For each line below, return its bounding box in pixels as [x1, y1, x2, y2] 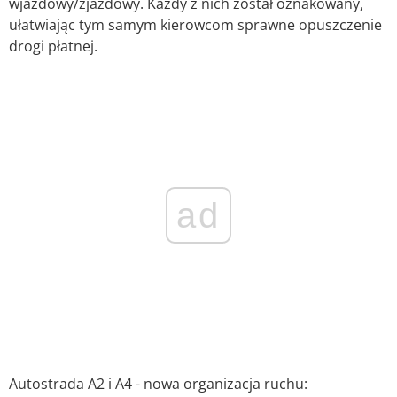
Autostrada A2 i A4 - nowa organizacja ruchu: [9, 374, 307, 394]
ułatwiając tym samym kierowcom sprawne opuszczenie [9, 15, 382, 35]
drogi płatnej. [9, 36, 97, 57]
